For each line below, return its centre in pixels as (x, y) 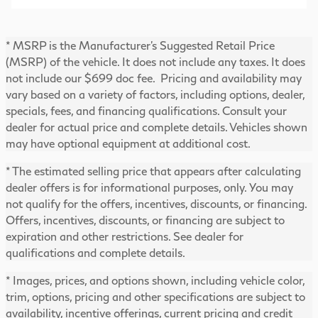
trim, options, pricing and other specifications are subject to (155, 296)
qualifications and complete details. (95, 252)
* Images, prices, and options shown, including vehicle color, (155, 280)
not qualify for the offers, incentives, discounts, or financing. (157, 203)
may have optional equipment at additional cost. (128, 143)
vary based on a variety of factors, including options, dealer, (155, 94)
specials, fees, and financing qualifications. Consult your (146, 110)
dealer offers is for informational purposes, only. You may (149, 187)
